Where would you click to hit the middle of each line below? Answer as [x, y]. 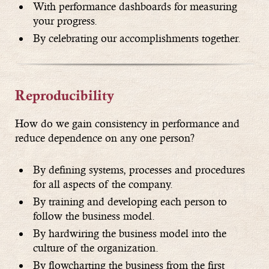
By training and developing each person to [130, 202]
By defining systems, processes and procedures [139, 170]
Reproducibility [65, 98]
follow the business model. [94, 216]
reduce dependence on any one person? [105, 138]
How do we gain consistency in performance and [127, 124]
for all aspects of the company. [103, 184]
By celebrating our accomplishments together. [137, 38]
